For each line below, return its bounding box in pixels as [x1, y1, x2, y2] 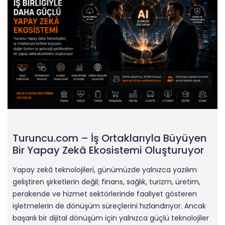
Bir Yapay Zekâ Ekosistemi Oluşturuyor [13, 143, 204, 157]
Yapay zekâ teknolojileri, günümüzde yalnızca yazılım [13, 164, 197, 175]
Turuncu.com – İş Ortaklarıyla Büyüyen [13, 131, 206, 145]
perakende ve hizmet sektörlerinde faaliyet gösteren [13, 188, 197, 199]
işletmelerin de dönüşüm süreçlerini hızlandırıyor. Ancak [13, 200, 206, 211]
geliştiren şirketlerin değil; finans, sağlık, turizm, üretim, [13, 176, 200, 187]
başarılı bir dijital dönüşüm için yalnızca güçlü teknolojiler [13, 212, 209, 223]
